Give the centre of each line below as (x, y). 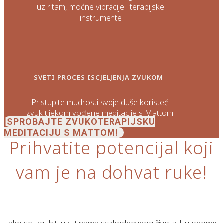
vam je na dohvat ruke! (111, 172)
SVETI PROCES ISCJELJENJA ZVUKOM (100, 77)
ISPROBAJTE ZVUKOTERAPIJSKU (80, 121)
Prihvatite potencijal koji (111, 148)
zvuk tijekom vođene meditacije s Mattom (100, 113)
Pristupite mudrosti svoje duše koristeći (101, 102)
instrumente (101, 18)
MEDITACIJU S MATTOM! (61, 132)
